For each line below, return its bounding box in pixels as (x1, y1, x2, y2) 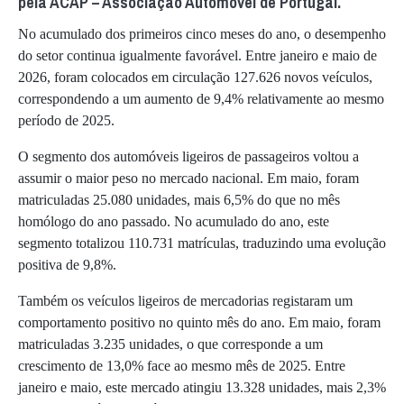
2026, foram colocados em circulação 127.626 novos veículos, (18, 69, 372, 85)
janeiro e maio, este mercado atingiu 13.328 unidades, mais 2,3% (18, 379, 386, 395)
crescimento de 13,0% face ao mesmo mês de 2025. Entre (18, 357, 345, 373)
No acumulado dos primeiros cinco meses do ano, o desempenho (18, 25, 386, 41)
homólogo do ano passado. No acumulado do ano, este (18, 213, 329, 229)
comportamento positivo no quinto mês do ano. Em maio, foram (18, 314, 381, 330)
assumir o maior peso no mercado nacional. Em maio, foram (18, 170, 359, 186)
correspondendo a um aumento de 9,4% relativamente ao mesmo (18, 90, 384, 106)
